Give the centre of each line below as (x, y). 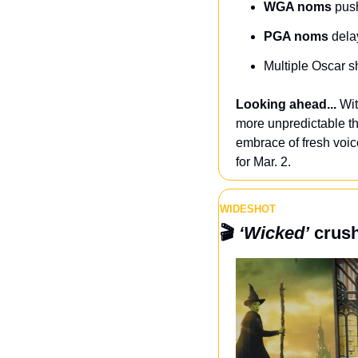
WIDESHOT (248, 209)
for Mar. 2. (263, 162)
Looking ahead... (286, 104)
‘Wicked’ (274, 233)
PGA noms (296, 36)
